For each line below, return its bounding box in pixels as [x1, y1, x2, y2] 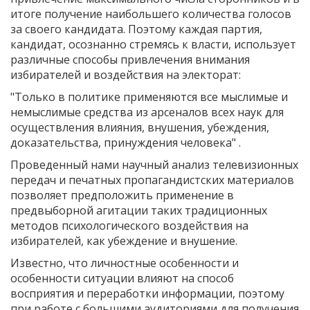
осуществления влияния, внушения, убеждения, [10, 119, 269, 135]
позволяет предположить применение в [10, 187, 234, 203]
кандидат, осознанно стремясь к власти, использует [10, 36, 296, 52]
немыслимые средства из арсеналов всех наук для [10, 104, 284, 120]
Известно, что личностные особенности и [10, 255, 239, 271]
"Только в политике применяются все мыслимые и [10, 89, 288, 104]
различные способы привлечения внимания [10, 51, 250, 67]
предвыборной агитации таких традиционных [10, 202, 267, 218]
